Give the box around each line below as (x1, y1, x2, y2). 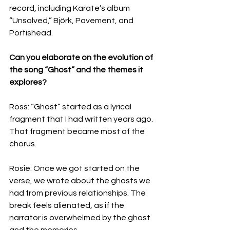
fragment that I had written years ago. (9, 114, 155, 123)
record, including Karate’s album (9, 4, 131, 12)
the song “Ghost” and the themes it (9, 65, 145, 74)
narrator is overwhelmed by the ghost (9, 213, 152, 222)
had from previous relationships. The (9, 188, 147, 197)
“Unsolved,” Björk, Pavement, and (9, 16, 135, 25)
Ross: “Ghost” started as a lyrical (9, 102, 133, 111)
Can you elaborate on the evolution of (9, 53, 155, 62)
